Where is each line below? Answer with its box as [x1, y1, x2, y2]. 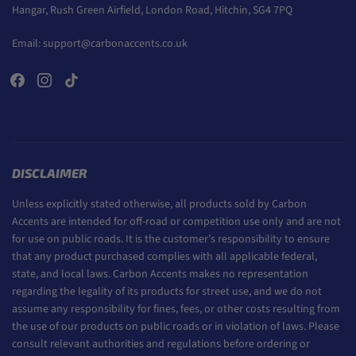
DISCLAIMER [12, 165, 87, 181]
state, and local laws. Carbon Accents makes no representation [12, 266, 308, 283]
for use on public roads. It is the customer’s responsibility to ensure [12, 231, 330, 248]
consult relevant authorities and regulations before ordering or [12, 336, 310, 353]
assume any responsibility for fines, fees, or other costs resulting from [12, 301, 340, 318]
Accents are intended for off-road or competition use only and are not [12, 214, 341, 230]
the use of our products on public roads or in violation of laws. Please [12, 319, 339, 335]
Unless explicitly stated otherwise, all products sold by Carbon [12, 196, 307, 213]
